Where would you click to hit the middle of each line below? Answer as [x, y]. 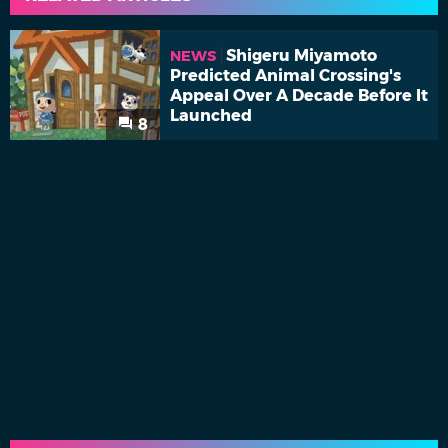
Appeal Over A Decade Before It [299, 95]
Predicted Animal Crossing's [285, 75]
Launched [211, 115]
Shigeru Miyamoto [301, 55]
